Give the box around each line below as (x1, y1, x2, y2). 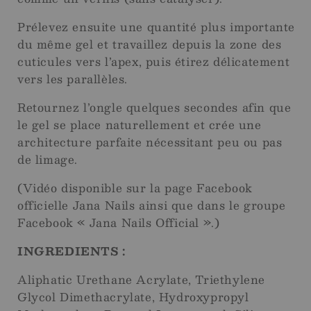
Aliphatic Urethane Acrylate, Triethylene (17, 270, 266, 289)
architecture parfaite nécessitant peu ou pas (17, 133, 283, 152)
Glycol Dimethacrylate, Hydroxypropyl (17, 287, 249, 307)
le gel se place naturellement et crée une (17, 115, 262, 135)
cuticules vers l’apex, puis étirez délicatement (17, 52, 290, 72)
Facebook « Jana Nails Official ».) (17, 213, 220, 233)
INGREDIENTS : (17, 242, 126, 261)
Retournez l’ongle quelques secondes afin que (17, 98, 292, 117)
